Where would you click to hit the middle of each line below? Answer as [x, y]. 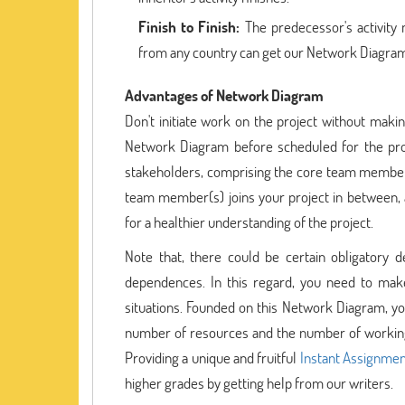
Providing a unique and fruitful [212, 358]
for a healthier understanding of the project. [249, 222]
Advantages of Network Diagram [224, 95]
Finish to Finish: [192, 27]
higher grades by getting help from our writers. [259, 383]
